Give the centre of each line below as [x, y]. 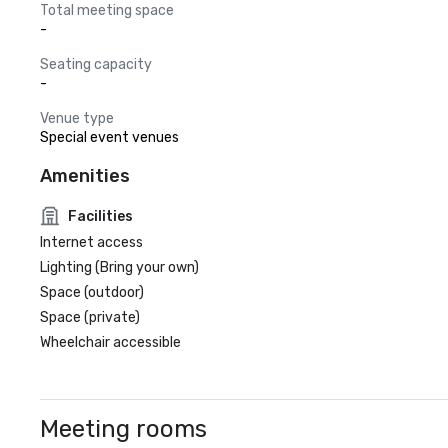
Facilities [100, 216]
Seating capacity [96, 64]
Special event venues [109, 137]
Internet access [91, 242]
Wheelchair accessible [110, 342]
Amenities [85, 176]
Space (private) [90, 317]
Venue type [77, 118]
